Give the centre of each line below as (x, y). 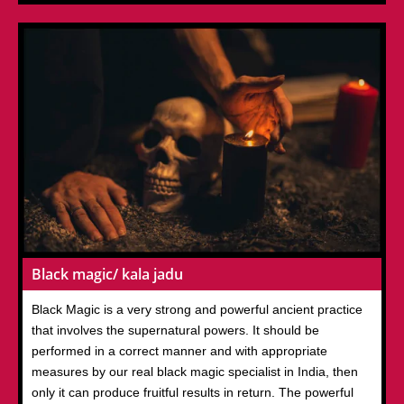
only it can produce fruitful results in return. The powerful (193, 392)
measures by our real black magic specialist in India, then (195, 371)
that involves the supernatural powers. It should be (175, 330)
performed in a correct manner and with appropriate (179, 350)
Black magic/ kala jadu (107, 274)
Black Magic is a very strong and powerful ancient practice (197, 309)
